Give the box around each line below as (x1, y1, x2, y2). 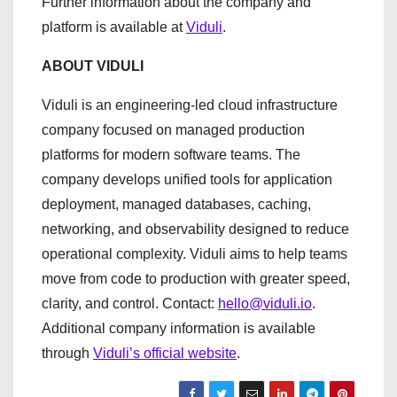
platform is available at (42, 19, 186, 35)
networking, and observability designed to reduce (42, 221, 349, 237)
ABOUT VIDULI (42, 58, 144, 74)
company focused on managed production (42, 121, 305, 137)
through (42, 345, 93, 361)
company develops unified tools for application (42, 171, 332, 187)
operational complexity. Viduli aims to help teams (42, 245, 347, 261)
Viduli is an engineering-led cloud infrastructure (42, 97, 338, 113)
